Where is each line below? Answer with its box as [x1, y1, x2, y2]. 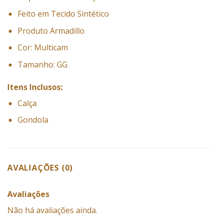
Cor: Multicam [17, 42, 68, 53]
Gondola [17, 114, 48, 126]
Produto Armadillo [17, 25, 85, 36]
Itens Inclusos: [7, 81, 63, 92]
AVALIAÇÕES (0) [7, 162, 73, 174]
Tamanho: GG [17, 59, 67, 70]
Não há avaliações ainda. [7, 205, 97, 216]
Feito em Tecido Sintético [17, 8, 109, 20]
